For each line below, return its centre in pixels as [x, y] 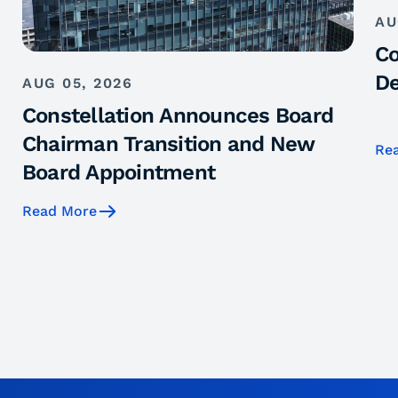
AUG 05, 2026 [77, 84]
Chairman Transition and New [169, 144]
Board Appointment [119, 173]
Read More [60, 211]
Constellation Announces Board [178, 116]
